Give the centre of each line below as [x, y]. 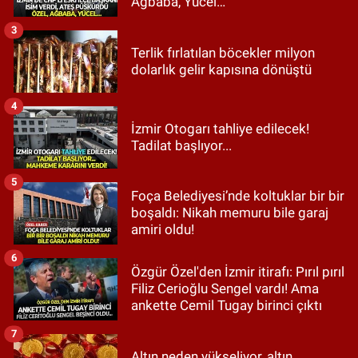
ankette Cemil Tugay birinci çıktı [227, 306]
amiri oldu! [163, 230]
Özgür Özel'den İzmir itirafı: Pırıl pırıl [238, 272]
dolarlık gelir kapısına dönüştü [221, 69]
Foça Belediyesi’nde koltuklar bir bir [238, 196]
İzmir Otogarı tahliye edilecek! [220, 128]
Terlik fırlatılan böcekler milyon [223, 52]
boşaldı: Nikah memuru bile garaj [230, 213]
